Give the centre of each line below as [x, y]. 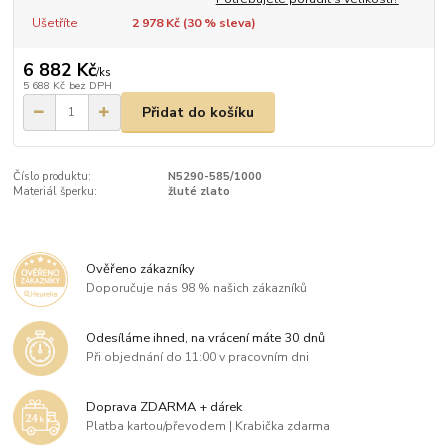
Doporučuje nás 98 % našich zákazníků [197, 288]
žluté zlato [198, 192]
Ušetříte [54, 22]
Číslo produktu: [52, 177]
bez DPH [90, 86]
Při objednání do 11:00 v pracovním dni [198, 357]
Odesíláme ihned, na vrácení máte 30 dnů [206, 337]
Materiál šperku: [55, 192]
